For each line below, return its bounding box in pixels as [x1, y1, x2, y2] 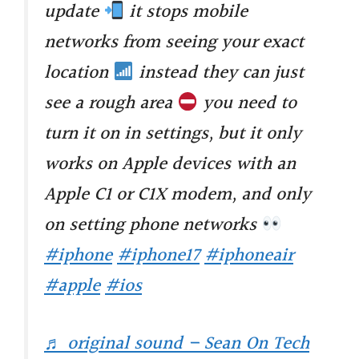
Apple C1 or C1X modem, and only [44, 179, 311, 209]
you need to [197, 88, 296, 118]
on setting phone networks [44, 210, 261, 240]
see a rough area [44, 88, 177, 118]
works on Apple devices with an [44, 149, 296, 179]
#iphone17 [117, 240, 200, 270]
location [44, 58, 113, 87]
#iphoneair [204, 240, 293, 270]
